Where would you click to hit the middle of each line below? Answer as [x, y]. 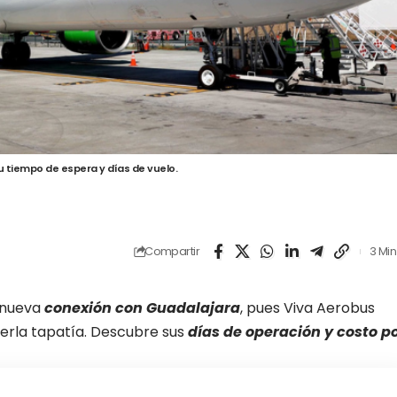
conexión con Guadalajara [142, 307]
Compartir [172, 252]
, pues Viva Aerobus [307, 307]
